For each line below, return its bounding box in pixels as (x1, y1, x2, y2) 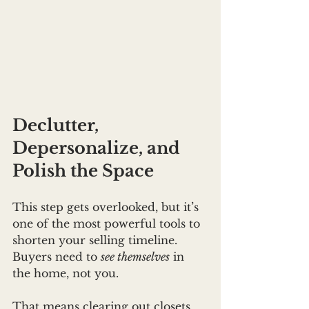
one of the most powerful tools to (12, 217, 203, 231)
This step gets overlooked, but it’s (12, 200, 202, 215)
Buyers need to (12, 250, 101, 264)
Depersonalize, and (12, 138, 184, 159)
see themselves (101, 250, 170, 264)
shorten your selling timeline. (12, 233, 181, 248)
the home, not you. (12, 266, 119, 281)
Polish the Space (12, 161, 154, 181)
